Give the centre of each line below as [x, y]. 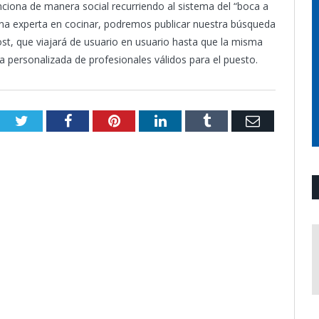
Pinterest [145, 120]
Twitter [48, 120]
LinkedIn [192, 120]
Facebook [99, 120]
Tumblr [231, 120]
